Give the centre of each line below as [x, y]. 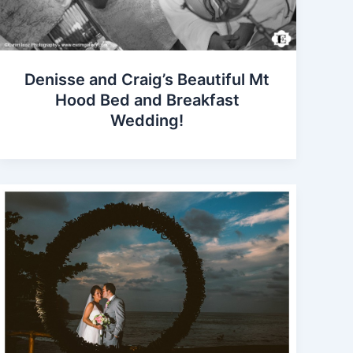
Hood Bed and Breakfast [147, 100]
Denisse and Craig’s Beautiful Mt [147, 80]
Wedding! [147, 121]
